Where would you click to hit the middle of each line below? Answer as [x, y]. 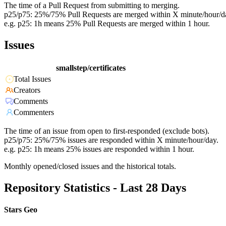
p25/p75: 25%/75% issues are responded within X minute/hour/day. [111, 140]
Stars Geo [21, 210]
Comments [31, 101]
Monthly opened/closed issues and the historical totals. [90, 166]
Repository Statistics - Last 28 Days [95, 188]
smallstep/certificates [91, 68]
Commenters [34, 112]
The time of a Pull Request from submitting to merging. [92, 6]
